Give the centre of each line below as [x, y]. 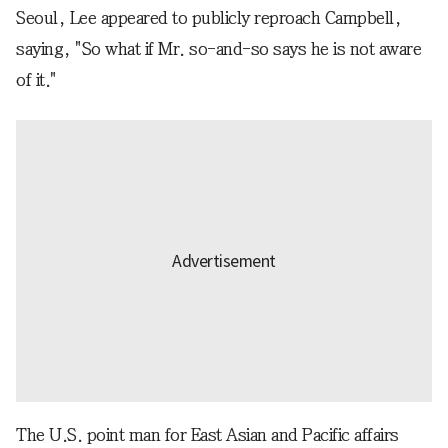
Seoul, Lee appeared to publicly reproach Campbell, [208, 18]
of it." [36, 80]
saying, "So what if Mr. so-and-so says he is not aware [218, 49]
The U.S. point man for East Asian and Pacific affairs [207, 435]
